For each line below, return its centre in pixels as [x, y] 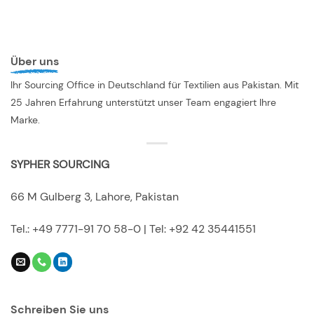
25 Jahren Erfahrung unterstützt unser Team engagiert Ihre [143, 102]
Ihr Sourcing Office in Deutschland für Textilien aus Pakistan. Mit [155, 84]
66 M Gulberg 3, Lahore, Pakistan [95, 197]
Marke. [25, 120]
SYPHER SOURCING [60, 165]
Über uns [35, 61]
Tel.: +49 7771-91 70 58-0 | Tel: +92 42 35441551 [133, 229]
